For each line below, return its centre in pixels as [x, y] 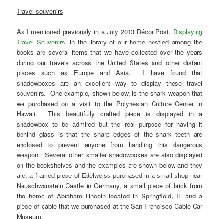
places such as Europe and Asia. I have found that [109, 72]
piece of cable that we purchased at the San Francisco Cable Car [109, 206]
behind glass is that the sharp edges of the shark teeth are [109, 134]
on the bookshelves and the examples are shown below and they [109, 165]
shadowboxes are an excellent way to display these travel [109, 83]
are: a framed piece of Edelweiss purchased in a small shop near [109, 175]
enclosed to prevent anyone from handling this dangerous [109, 144]
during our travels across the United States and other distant [109, 62]
